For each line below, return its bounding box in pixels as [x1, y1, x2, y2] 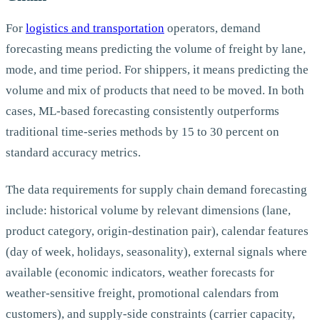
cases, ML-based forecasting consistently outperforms [6, 104, 279, 119]
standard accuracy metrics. [6, 146, 141, 160]
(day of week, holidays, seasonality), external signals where [6, 244, 307, 259]
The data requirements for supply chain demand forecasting [6, 182, 307, 196]
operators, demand [167, 21, 261, 36]
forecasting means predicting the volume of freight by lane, [6, 42, 306, 56]
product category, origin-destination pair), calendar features [6, 224, 309, 238]
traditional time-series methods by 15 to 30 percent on [6, 125, 279, 139]
